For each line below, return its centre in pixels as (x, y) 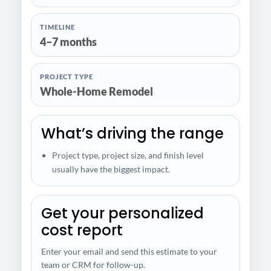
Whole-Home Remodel (96, 91)
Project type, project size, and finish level (128, 155)
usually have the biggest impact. (111, 169)
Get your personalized (122, 213)
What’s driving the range (132, 133)
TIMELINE (58, 27)
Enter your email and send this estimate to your (129, 251)
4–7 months (68, 41)
